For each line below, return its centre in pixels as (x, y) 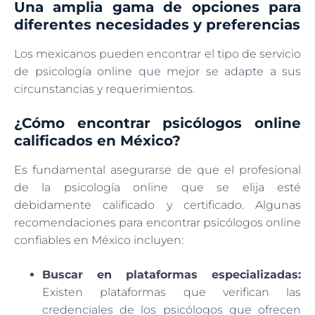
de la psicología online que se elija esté (157, 187)
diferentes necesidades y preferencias (157, 24)
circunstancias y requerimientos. (104, 89)
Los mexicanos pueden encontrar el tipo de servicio (157, 53)
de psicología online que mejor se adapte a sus (157, 71)
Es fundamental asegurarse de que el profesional (157, 169)
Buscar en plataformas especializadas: (172, 274)
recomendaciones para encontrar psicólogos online (157, 222)
